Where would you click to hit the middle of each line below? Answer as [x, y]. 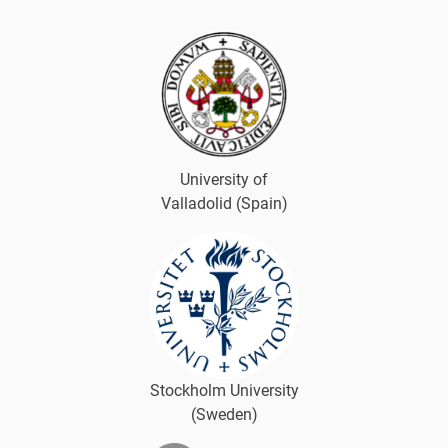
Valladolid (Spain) [224, 203]
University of [224, 179]
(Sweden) [224, 414]
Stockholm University [224, 390]
